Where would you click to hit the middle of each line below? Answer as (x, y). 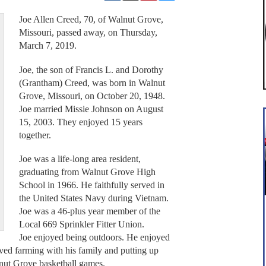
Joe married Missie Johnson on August (91, 109)
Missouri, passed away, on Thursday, (88, 33)
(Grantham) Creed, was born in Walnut (92, 83)
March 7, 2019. (47, 46)
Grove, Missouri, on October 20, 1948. (92, 96)
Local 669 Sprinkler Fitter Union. (81, 224)
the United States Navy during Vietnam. (94, 198)
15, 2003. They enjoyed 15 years (80, 122)
